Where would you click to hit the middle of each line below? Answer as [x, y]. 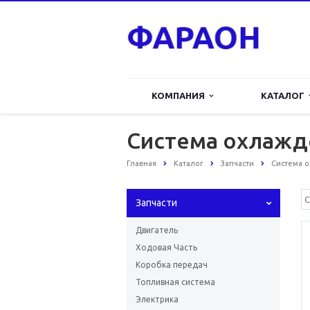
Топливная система [175, 282]
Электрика [157, 300]
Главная [142, 163]
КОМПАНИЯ [180, 95]
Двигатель [157, 230]
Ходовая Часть [166, 248]
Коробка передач [172, 265]
